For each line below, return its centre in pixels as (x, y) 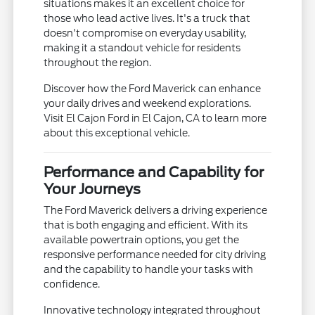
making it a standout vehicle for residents (142, 48)
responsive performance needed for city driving (155, 255)
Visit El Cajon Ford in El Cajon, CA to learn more (155, 118)
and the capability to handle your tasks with (149, 270)
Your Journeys (92, 189)
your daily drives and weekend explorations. (148, 104)
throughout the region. (98, 63)
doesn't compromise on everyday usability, (145, 33)
